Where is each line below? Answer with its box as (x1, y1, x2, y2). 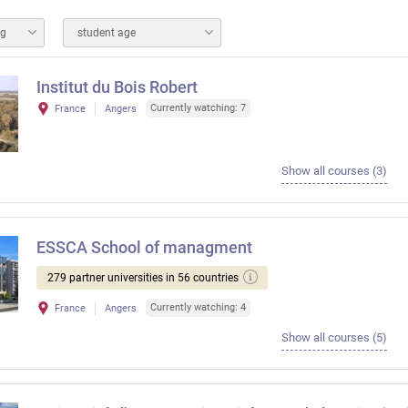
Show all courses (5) (280, 331, 387, 344)
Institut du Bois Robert (36, 77, 198, 97)
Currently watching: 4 (150, 301, 246, 313)
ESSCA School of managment (36, 238, 252, 257)
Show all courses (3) (280, 164, 387, 178)
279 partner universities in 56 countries (47, 271, 239, 284)
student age (77, 26, 136, 39)
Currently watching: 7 (150, 102, 246, 114)
